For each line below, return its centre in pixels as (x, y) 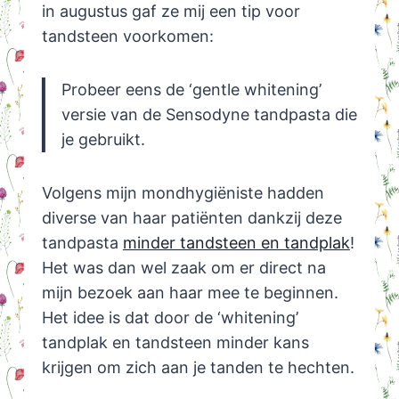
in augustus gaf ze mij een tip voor (171, 12)
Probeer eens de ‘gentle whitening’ (191, 90)
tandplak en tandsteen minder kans (175, 343)
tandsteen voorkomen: (127, 37)
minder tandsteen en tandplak (236, 243)
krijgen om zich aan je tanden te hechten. (198, 368)
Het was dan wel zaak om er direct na (183, 268)
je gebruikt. (103, 140)
